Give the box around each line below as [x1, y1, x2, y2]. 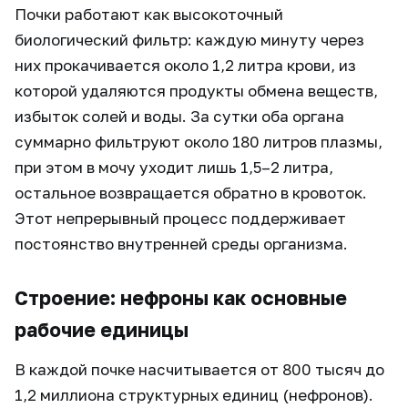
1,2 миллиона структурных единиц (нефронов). [15, 385, 373, 404]
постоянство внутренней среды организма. [15, 234, 348, 253]
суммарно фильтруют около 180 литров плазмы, [15, 132, 382, 151]
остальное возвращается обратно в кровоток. [15, 183, 367, 202]
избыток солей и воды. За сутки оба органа [15, 107, 344, 126]
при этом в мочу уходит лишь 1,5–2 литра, [15, 158, 333, 177]
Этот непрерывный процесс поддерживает [15, 209, 346, 228]
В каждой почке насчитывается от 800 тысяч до [15, 360, 384, 379]
